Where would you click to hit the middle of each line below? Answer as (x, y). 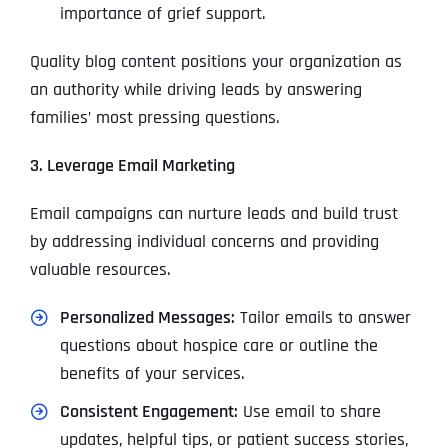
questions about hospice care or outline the (218, 346)
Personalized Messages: (147, 318)
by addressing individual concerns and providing (204, 242)
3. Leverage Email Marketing (132, 166)
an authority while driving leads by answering (195, 90)
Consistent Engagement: (148, 412)
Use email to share (309, 412)
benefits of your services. (151, 374)
